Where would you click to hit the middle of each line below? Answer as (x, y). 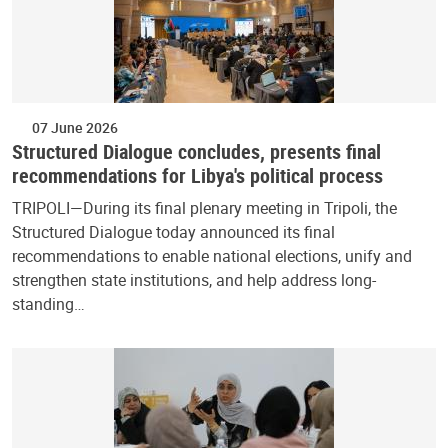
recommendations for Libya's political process (197, 175)
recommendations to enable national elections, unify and (212, 255)
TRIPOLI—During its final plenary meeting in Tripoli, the (204, 207)
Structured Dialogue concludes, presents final (196, 151)
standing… (48, 303)
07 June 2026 (75, 127)
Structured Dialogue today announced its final (173, 231)
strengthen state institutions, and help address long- (194, 279)
